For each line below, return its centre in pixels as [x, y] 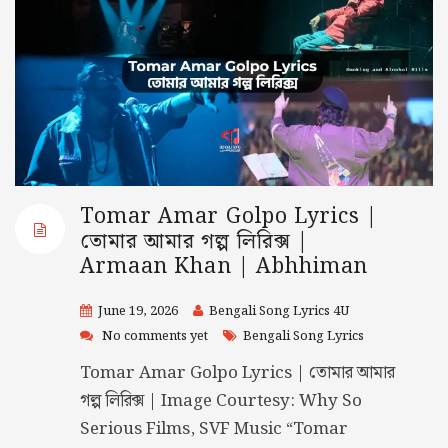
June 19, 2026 [138, 312]
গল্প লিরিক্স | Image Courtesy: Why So [221, 401]
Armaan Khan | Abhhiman [224, 267]
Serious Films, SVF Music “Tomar [214, 429]
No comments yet [155, 337]
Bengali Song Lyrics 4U [279, 312]
